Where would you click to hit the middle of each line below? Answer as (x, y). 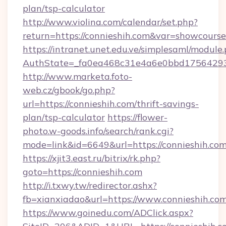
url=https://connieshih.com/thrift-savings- (111, 104)
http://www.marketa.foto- (77, 76)
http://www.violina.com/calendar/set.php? (110, 22)
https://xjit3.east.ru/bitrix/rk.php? (92, 158)
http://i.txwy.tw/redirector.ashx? (90, 185)
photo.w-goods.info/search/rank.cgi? (98, 131)
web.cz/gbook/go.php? (69, 90)
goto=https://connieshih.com (82, 172)
